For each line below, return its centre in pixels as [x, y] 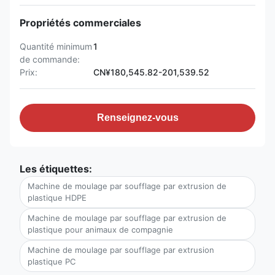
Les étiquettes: [56, 169]
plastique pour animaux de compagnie [100, 230]
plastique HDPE [57, 198]
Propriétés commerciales [80, 23]
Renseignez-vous [137, 118]
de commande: [50, 59]
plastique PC [52, 261]
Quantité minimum [56, 46]
